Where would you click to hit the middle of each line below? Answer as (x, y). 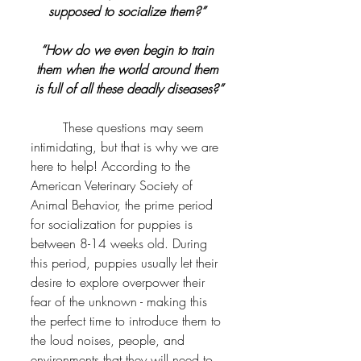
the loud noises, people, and (110, 340)
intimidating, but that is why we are (127, 147)
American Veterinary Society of (114, 186)
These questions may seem (47, 128)
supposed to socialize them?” (129, 12)
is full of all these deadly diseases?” (129, 89)
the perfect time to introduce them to (128, 321)
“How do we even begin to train (129, 50)
